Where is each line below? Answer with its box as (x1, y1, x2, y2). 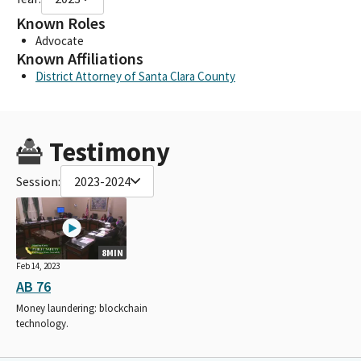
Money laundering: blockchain (16, 301, 147, 315)
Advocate (35, 32, 84, 48)
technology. (16, 316, 68, 330)
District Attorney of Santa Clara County (35, 68, 235, 84)
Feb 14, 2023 (16, 259, 60, 272)
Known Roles (16, 12, 106, 34)
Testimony (48, 135, 170, 168)
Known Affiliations (16, 48, 143, 69)
